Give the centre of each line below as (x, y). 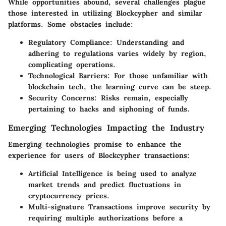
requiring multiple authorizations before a (105, 218)
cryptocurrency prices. (69, 195)
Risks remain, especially (143, 98)
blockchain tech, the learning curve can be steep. (120, 87)
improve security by (172, 207)
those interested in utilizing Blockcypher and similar (105, 13)
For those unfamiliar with (159, 76)
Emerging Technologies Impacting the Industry (106, 128)
